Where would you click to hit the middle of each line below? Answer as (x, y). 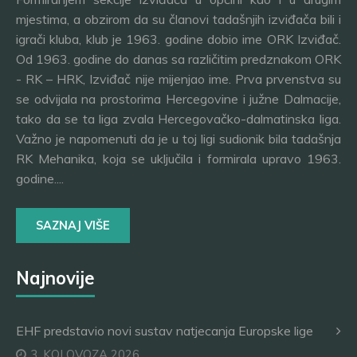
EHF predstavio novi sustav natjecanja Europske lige (165, 331)
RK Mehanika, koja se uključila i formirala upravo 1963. (178, 159)
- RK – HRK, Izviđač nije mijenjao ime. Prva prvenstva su (178, 79)
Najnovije (55, 278)
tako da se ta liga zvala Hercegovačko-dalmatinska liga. (178, 119)
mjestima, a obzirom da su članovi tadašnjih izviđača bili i (178, 19)
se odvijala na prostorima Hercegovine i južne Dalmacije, (178, 99)
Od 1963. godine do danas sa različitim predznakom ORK (178, 59)
